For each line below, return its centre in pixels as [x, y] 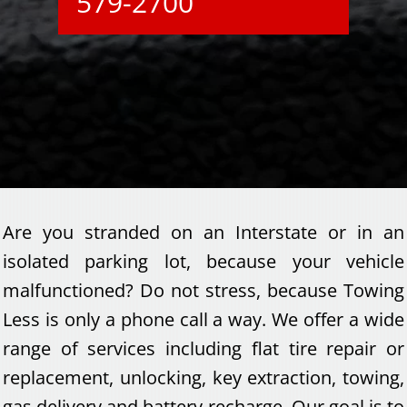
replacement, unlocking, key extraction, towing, [203, 377]
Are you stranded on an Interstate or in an [203, 232]
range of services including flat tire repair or [203, 348]
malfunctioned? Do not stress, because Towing [203, 290]
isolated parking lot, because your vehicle [203, 261]
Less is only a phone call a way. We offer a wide [203, 319]
